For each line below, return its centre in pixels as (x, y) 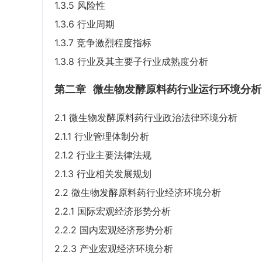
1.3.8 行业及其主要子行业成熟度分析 (131, 62)
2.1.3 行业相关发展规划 (103, 174)
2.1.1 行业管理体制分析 (102, 137)
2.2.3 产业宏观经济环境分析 (114, 249)
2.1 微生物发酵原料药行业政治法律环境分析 (146, 118)
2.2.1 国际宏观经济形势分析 (113, 211)
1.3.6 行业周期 (85, 24)
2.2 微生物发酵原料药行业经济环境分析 (138, 193)
